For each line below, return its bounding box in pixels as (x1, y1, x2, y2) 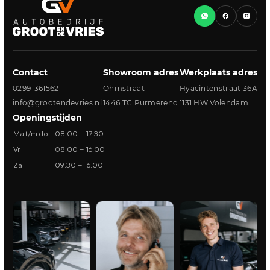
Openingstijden (13, 111, 82, 123)
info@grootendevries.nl (13, 98, 102, 107)
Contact (13, 66, 48, 78)
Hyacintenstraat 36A (179, 83, 257, 93)
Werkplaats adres (179, 66, 257, 78)
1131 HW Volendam (179, 98, 249, 107)
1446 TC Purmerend (102, 98, 178, 107)
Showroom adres (102, 66, 178, 78)
